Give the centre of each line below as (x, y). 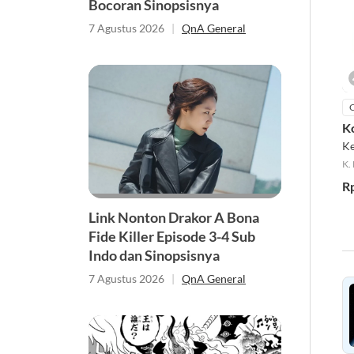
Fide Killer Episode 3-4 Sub (172, 236)
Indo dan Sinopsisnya (154, 255)
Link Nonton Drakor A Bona (174, 217)
